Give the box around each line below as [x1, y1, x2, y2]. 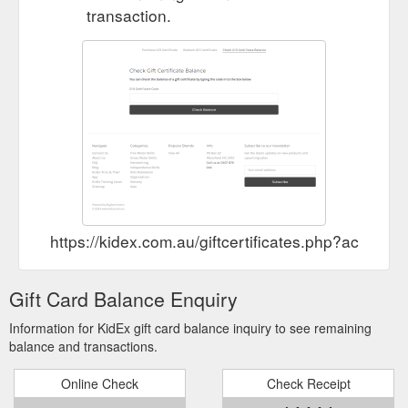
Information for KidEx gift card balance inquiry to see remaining [9, 318, 372, 337]
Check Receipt [266, 373, 351, 393]
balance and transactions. [9, 336, 158, 355]
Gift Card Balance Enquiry [9, 284, 238, 312]
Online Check [61, 373, 138, 393]
